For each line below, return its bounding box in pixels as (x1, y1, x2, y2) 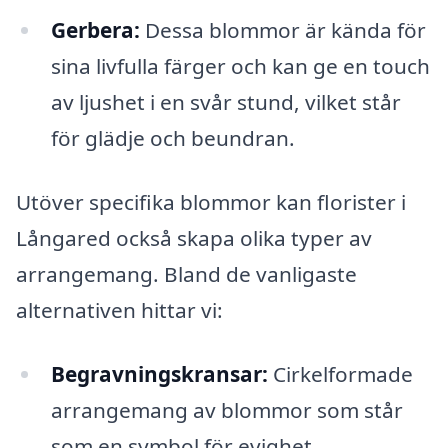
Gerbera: (50, 16, 140, 45)
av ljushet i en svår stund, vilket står (50, 88, 401, 117)
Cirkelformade (267, 359, 413, 388)
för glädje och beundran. (50, 124, 295, 153)
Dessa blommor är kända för (139, 16, 426, 45)
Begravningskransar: (50, 359, 268, 388)
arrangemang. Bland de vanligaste (16, 260, 357, 289)
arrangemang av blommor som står (50, 395, 403, 424)
